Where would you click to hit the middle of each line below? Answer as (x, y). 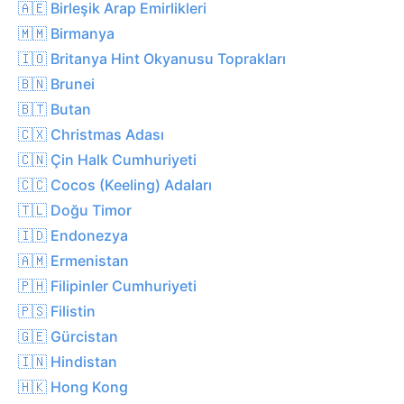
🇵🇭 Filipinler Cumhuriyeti (107, 285)
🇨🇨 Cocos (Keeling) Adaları (115, 184)
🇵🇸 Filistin (57, 311)
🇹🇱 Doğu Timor (75, 210)
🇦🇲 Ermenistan (73, 260)
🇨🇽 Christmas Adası (91, 134)
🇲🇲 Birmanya (66, 33)
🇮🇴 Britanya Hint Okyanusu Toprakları (152, 58)
